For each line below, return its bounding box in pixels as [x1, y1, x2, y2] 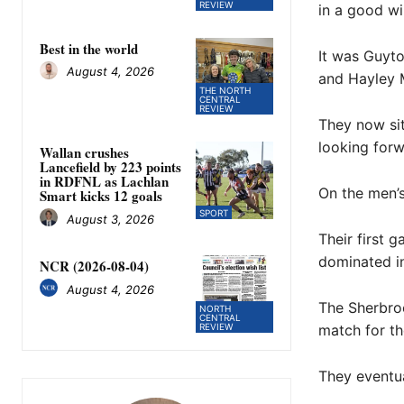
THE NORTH [199, 85, 252, 96]
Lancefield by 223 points [40, 157, 181, 178]
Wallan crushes [40, 142, 129, 163]
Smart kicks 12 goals [40, 186, 162, 207]
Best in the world [40, 38, 138, 59]
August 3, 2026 [67, 211, 154, 226]
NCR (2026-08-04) [40, 256, 149, 277]
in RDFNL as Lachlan [40, 171, 169, 192]
